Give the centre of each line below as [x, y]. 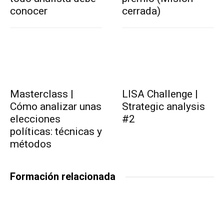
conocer [29, 11]
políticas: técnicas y [56, 132]
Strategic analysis [163, 107]
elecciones [35, 119]
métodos [31, 144]
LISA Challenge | [160, 94]
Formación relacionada [63, 177]
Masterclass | [42, 94]
